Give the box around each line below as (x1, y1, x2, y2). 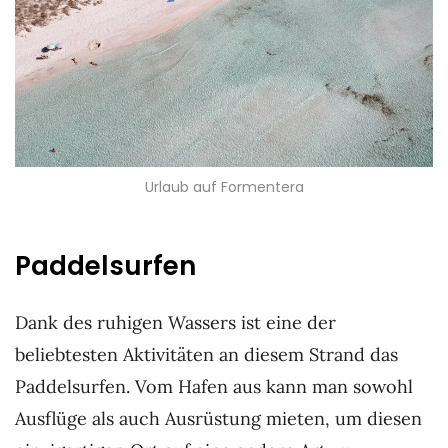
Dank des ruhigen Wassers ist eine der (15, 310, 336, 334)
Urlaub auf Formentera (144, 176, 304, 197)
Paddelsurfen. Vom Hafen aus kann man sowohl (15, 374, 413, 398)
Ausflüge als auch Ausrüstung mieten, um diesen (15, 406, 422, 430)
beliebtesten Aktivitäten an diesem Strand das (15, 342, 398, 366)
